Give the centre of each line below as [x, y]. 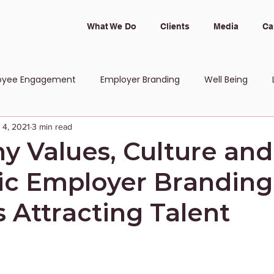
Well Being [226, 79]
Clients [175, 26]
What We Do [111, 26]
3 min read [52, 126]
